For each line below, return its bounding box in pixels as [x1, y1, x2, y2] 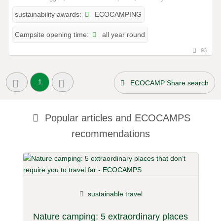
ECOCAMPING [92, 10, 142, 19]
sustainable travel [88, 189, 143, 198]
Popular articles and [41, 112, 135, 123]
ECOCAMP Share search [130, 79, 209, 87]
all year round [100, 31, 145, 39]
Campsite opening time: [15, 31, 89, 39]
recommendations [71, 128, 150, 139]
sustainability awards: [15, 11, 81, 19]
